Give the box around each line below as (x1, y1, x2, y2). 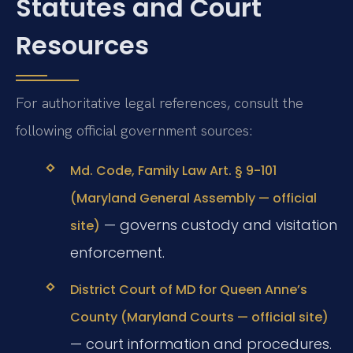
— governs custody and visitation (99, 214, 337, 235)
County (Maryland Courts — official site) (69, 308, 329, 327)
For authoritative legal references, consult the (16, 94, 303, 113)
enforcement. (69, 242, 165, 262)
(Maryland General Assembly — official (69, 188, 317, 207)
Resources (16, 28, 149, 64)
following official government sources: (16, 121, 252, 140)
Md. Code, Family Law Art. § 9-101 (69, 161, 277, 180)
